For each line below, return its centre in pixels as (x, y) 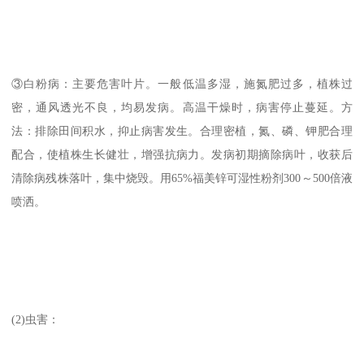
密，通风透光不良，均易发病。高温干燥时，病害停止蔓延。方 (182, 107)
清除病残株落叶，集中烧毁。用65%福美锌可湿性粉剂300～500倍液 (182, 178)
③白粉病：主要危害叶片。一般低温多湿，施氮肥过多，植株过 (182, 83)
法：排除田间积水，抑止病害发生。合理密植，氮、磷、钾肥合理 (182, 130)
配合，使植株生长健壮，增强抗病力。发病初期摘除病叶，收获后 (182, 154)
